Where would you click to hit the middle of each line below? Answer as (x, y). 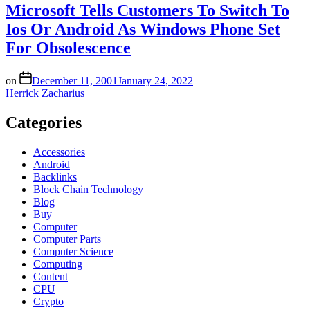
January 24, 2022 (155, 81)
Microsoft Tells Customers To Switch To (147, 11)
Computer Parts (67, 239)
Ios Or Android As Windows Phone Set (143, 29)
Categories (44, 123)
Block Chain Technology (88, 189)
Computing (58, 264)
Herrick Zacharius (45, 93)
